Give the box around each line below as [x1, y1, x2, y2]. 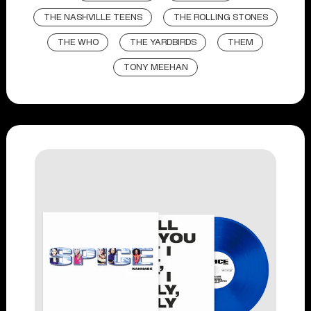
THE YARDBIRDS [130, 37, 197, 47]
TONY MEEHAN [123, 62, 188, 72]
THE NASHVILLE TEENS [43, 12, 142, 22]
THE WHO [58, 37, 99, 47]
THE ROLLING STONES [173, 12, 268, 22]
